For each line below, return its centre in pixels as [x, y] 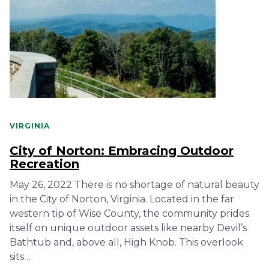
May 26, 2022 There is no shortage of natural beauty [134, 185]
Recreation [44, 164]
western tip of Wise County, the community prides [129, 213]
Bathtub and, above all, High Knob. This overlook [126, 242]
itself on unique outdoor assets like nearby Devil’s [128, 228]
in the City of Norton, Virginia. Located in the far [122, 199]
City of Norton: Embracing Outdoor [122, 151]
